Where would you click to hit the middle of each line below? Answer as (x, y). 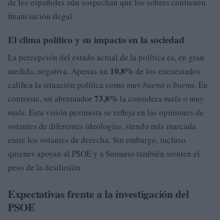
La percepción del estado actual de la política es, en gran (106, 57)
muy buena (146, 84)
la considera (141, 98)
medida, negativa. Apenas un (59, 71)
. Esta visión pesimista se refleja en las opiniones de (114, 112)
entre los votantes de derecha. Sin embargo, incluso (97, 139)
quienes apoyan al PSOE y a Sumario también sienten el (104, 153)
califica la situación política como (67, 84)
